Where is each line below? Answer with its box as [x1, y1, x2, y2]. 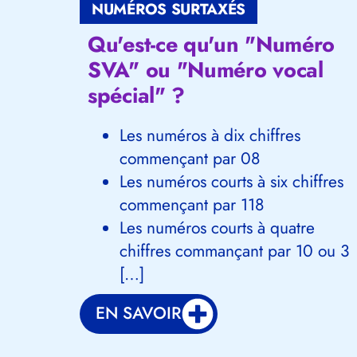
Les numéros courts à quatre [120, 215, 315, 240]
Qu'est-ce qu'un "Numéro [88, 28, 335, 60]
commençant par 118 [120, 192, 264, 217]
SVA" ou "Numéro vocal [88, 53, 324, 85]
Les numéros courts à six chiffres [120, 169, 343, 194]
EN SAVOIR [96, 301, 182, 326]
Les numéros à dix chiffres [120, 123, 300, 147]
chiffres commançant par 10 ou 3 [120, 238, 349, 263]
